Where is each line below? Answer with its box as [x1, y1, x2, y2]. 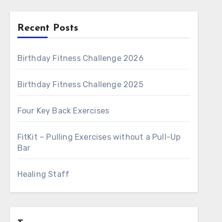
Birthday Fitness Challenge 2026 [17, 54, 144, 63]
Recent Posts [17, 23, 78, 33]
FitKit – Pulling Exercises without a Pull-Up [17, 132, 181, 142]
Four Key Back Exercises [17, 106, 110, 115]
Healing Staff [17, 169, 70, 179]
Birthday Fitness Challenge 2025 [17, 80, 143, 89]
